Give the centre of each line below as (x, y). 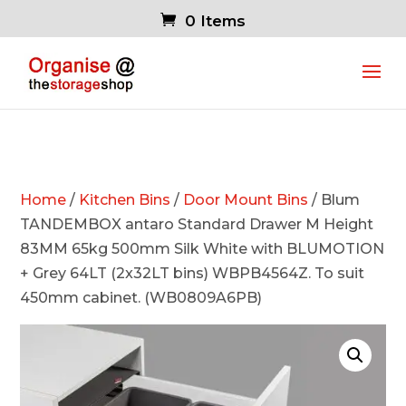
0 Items (215, 21)
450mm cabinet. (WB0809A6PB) (141, 298)
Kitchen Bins (125, 200)
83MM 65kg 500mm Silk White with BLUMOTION (203, 249)
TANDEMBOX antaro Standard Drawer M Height (197, 224)
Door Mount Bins (246, 200)
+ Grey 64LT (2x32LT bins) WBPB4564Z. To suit (193, 273)
